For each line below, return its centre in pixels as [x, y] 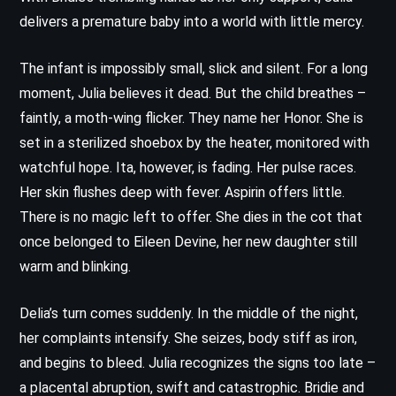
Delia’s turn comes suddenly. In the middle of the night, [189, 313]
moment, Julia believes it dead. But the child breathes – [193, 93]
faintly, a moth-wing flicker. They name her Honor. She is [191, 118]
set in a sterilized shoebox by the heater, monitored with [194, 142]
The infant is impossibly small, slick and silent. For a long [194, 68]
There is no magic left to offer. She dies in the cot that [191, 217]
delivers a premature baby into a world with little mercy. [192, 21]
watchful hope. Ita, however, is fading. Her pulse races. [188, 167]
